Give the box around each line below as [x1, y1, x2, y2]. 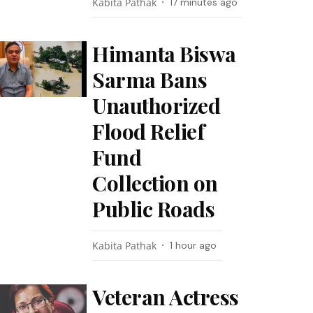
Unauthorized [92, 92, 221, 119]
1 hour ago [170, 239, 217, 252]
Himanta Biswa [92, 40, 236, 68]
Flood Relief [92, 117, 205, 145]
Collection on [92, 169, 218, 197]
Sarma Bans [92, 66, 208, 94]
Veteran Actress [92, 283, 239, 311]
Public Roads [92, 195, 215, 223]
